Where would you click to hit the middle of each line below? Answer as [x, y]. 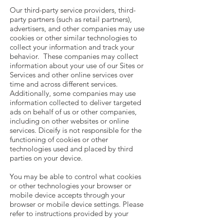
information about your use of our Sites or [77, 65]
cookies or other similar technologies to [73, 38]
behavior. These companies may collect [74, 56]
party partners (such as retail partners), [71, 19]
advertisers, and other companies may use [77, 28]
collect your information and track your [72, 47]
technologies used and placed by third [71, 149]
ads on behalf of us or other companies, [73, 112]
